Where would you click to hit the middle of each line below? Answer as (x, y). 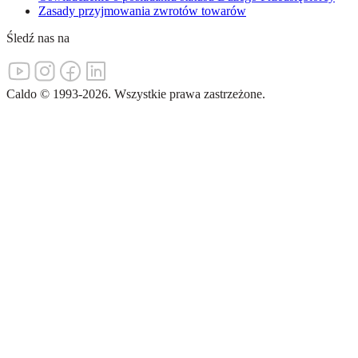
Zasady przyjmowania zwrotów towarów (142, 11)
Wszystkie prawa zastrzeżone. (190, 94)
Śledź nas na (38, 38)
